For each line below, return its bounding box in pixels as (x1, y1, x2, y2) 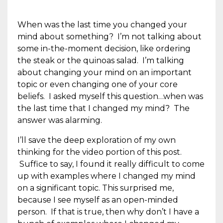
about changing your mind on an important (17, 67, 192, 77)
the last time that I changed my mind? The (17, 103, 190, 113)
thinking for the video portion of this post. (17, 147, 182, 157)
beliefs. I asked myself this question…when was (17, 91, 203, 101)
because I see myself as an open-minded (17, 195, 178, 205)
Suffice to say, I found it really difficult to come (17, 159, 205, 169)
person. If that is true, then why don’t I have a (17, 207, 199, 217)
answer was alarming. (17, 115, 102, 125)
